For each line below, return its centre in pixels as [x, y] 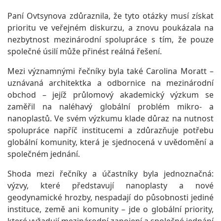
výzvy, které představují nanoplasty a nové [110, 186]
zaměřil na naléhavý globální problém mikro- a [110, 107]
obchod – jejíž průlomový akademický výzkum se [110, 95]
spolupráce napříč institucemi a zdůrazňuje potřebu [110, 130]
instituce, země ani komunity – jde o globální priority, [110, 209]
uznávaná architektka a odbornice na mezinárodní [110, 83]
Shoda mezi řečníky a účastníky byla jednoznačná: [110, 174]
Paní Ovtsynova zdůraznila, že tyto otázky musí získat [110, 16]
